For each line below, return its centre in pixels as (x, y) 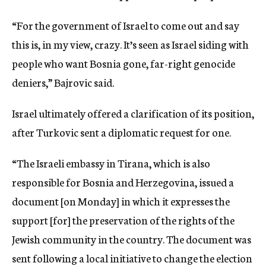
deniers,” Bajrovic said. (63, 82)
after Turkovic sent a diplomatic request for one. (121, 132)
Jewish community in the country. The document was (132, 239)
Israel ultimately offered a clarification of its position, (133, 113)
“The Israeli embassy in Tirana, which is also (111, 163)
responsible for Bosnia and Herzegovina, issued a (123, 182)
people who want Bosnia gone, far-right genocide (123, 63)
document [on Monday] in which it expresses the (121, 201)
